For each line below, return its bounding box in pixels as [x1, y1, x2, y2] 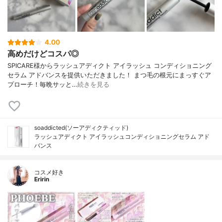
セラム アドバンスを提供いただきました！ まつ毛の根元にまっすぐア [7, 71, 211, 79]
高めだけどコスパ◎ [7, 48, 79, 58]
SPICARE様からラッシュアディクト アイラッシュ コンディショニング [7, 61, 212, 69]
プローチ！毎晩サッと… [7, 80, 77, 88]
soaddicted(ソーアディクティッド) [34, 123, 128, 131]
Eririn [34, 175, 49, 183]
